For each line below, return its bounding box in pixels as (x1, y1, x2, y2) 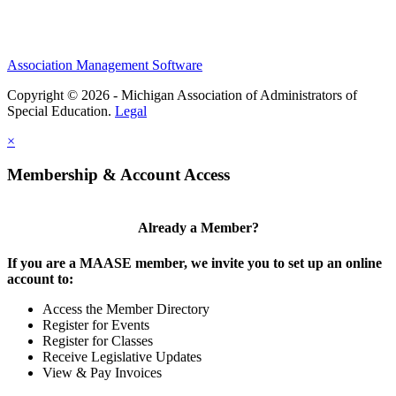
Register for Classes (42, 332, 153, 348)
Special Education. (7, 103, 115, 118)
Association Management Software (7, 57, 202, 72)
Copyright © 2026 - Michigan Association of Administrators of (7, 87, 357, 103)
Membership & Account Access (7, 165, 230, 185)
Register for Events (42, 316, 149, 332)
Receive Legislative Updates (42, 348, 202, 364)
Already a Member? (137, 220, 259, 236)
